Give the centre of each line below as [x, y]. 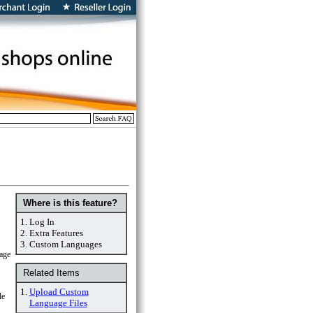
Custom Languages [65, 244]
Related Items [50, 273]
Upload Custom [59, 292]
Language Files [58, 303]
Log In [42, 222]
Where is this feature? [70, 203]
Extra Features [56, 233]
